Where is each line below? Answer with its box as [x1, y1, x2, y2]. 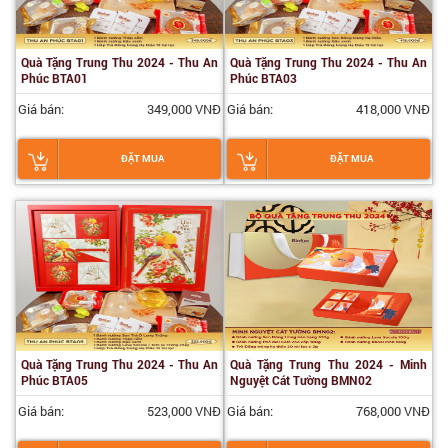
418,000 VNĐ [356, 100, 430, 118]
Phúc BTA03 [230, 70, 297, 86]
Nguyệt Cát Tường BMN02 [230, 372, 372, 388]
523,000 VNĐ [147, 402, 221, 420]
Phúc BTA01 [21, 70, 88, 86]
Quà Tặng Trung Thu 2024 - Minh [230, 356, 427, 372]
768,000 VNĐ [356, 402, 430, 420]
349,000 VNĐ [147, 100, 221, 118]
